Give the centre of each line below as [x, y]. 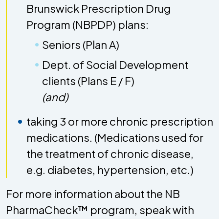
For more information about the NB [93, 194]
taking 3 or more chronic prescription [120, 121]
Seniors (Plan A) [81, 44]
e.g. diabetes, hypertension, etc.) [110, 170]
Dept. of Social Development [115, 64]
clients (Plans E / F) [88, 80]
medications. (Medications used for [115, 138]
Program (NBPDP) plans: [88, 24]
